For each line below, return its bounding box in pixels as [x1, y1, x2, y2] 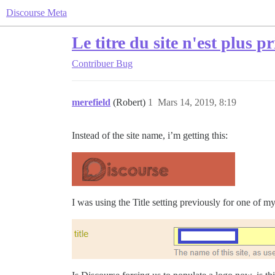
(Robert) [113, 97, 148, 107]
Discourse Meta [6, 7, 67, 18]
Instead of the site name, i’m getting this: [72, 130, 228, 141]
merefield [72, 97, 110, 107]
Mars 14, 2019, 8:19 [158, 97, 236, 107]
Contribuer [72, 58, 114, 69]
